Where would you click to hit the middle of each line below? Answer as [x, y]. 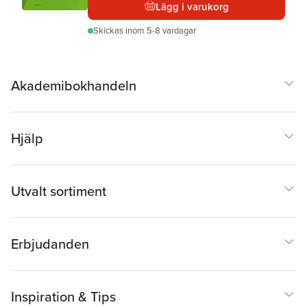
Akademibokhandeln [74, 85]
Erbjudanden [50, 244]
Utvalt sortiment [59, 191]
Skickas [109, 30]
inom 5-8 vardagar [161, 30]
